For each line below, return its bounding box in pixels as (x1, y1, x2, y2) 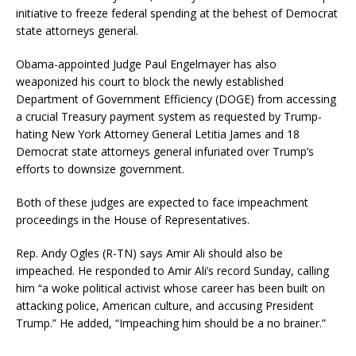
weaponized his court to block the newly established (16, 74, 284, 90)
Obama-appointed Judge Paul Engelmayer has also (16, 56, 277, 72)
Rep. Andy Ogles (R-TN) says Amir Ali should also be (16, 246, 283, 261)
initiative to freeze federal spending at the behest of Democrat (16, 6, 338, 21)
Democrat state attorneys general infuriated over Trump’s (16, 144, 314, 160)
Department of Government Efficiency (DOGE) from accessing (16, 91, 336, 107)
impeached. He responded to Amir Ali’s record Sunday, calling (16, 263, 329, 279)
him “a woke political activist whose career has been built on (16, 281, 325, 296)
